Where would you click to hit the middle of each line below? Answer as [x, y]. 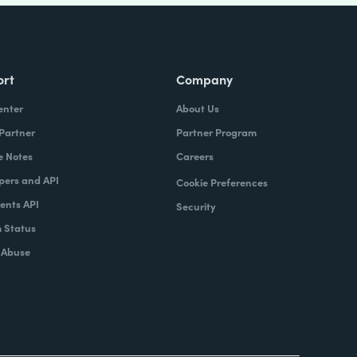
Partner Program [216, 132]
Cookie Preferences [222, 182]
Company [204, 79]
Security [196, 206]
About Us [197, 108]
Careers [194, 156]
